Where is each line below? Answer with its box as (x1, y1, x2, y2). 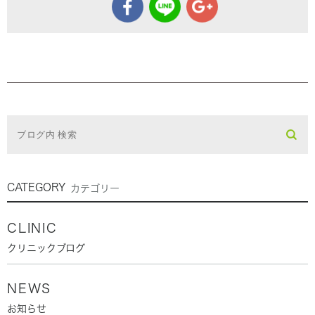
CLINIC (7, 221, 58, 234)
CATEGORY (7, 182, 65, 193)
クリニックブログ (7, 243, 85, 253)
